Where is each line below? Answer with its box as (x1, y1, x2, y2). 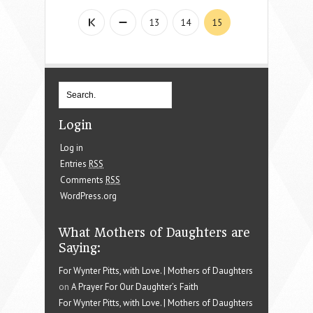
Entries (60, 157, 89, 170)
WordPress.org (60, 189, 117, 202)
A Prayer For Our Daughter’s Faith (71, 280, 198, 293)
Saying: (59, 240, 101, 255)
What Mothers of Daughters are (59, 225, 250, 240)
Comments (60, 173, 105, 186)
